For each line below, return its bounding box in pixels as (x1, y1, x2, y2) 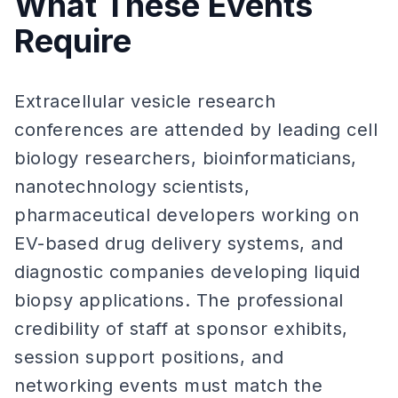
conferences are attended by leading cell (14, 119, 378, 140)
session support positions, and (14, 346, 283, 368)
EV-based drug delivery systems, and (14, 233, 344, 254)
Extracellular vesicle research (14, 91, 275, 112)
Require (14, 21, 131, 60)
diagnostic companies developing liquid (14, 261, 360, 283)
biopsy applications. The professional (14, 290, 344, 311)
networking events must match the (14, 375, 322, 396)
